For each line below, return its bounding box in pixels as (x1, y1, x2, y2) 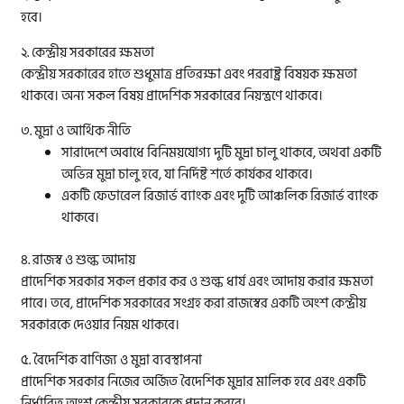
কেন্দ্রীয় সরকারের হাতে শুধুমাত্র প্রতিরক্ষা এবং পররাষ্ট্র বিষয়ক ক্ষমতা (21, 63, 358, 87)
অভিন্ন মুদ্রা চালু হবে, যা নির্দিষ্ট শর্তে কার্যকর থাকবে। (61, 163, 314, 187)
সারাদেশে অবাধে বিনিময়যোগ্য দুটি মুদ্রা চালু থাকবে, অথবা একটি (61, 142, 382, 165)
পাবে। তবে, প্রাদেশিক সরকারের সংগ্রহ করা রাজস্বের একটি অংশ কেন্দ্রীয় (21, 291, 367, 315)
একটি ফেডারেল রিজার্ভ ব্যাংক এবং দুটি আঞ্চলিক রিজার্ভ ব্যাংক (61, 185, 379, 208)
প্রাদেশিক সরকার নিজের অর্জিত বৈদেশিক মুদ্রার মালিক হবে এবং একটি (21, 370, 367, 393)
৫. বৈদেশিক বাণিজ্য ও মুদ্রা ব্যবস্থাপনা (21, 348, 203, 372)
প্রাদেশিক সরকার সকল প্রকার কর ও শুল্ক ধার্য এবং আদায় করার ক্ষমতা (21, 270, 374, 293)
